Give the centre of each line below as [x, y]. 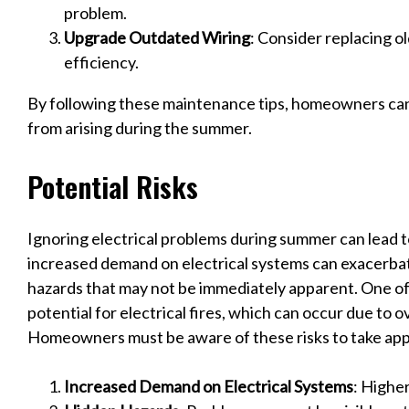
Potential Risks [113, 186]
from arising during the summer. [140, 127]
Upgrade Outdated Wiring [157, 37]
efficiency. [101, 62]
